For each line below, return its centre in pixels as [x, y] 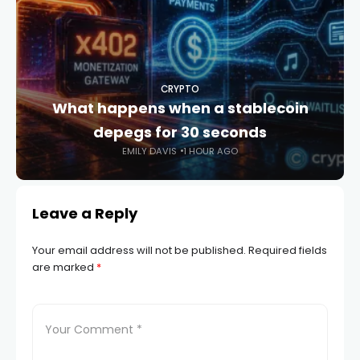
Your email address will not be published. [139, 250]
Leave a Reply [85, 213]
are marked [64, 267]
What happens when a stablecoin [180, 108]
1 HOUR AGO [211, 151]
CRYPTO [180, 89]
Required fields [288, 250]
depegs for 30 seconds [180, 132]
